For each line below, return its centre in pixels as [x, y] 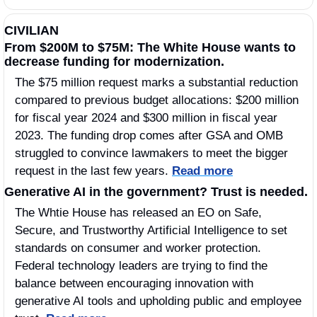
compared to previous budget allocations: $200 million [157, 100]
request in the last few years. [93, 171]
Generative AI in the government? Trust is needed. [158, 192]
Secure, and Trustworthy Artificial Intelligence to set [151, 231]
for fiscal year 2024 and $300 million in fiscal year [146, 118]
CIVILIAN [31, 31]
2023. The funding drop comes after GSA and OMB [149, 136]
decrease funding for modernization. [114, 62]
